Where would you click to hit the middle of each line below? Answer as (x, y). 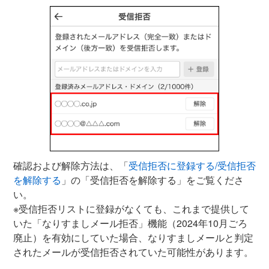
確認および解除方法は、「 (71, 165)
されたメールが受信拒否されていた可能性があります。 (133, 252)
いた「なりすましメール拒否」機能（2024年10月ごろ (130, 223)
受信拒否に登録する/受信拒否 (192, 165)
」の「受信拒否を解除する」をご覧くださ (153, 180)
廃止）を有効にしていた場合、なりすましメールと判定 (133, 237)
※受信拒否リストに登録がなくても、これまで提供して (131, 208)
